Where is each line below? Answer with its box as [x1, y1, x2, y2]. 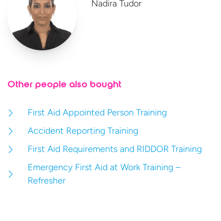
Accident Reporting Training [28, 125, 139, 137]
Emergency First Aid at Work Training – [28, 162, 181, 173]
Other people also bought [7, 80, 121, 91]
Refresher [28, 175, 66, 186]
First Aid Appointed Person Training [28, 107, 167, 118]
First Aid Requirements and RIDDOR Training [28, 144, 202, 155]
